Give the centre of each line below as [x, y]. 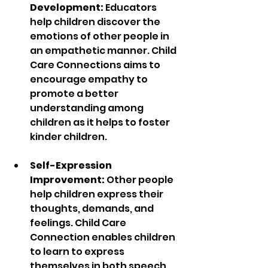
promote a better [75, 94]
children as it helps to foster [101, 123]
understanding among [88, 108]
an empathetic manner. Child [104, 51]
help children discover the [96, 22]
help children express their [98, 194]
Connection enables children [103, 237]
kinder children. [68, 137]
